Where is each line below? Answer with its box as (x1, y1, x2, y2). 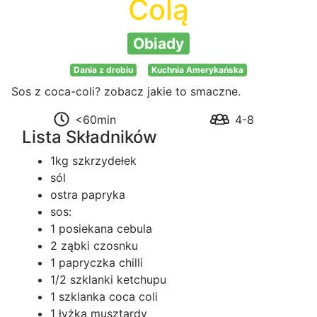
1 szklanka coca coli (50, 289, 158, 304)
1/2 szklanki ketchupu (50, 272, 166, 287)
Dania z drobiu (74, 64, 134, 76)
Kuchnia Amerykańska (151, 64, 243, 76)
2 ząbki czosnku (50, 238, 138, 253)
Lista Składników (22, 127, 157, 148)
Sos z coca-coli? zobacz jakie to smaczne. (11, 84, 241, 99)
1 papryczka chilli (50, 255, 143, 270)
